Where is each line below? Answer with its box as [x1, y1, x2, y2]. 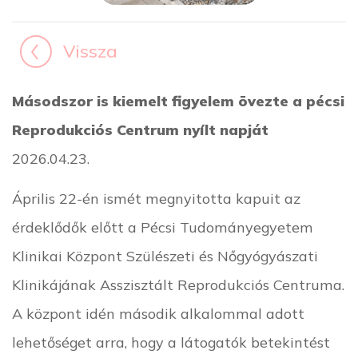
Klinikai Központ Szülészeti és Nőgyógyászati [12, 246, 318, 265]
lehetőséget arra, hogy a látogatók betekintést [12, 332, 330, 351]
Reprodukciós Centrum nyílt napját [12, 120, 268, 138]
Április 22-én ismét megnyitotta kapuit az [12, 189, 300, 207]
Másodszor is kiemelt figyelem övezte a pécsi [12, 91, 344, 109]
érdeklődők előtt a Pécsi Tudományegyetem [12, 217, 313, 236]
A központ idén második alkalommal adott [12, 304, 304, 322]
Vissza [63, 39, 117, 62]
